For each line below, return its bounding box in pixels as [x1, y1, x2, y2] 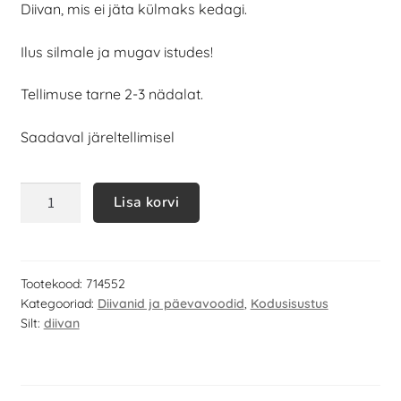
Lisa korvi [114, 192, 180, 213]
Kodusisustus [250, 295, 328, 312]
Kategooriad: [20, 295, 98, 312]
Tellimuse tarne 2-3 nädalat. [20, 85, 203, 104]
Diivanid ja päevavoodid [97, 295, 244, 312]
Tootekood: [20, 276, 86, 293]
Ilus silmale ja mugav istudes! [20, 42, 213, 61]
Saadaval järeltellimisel [20, 127, 175, 146]
